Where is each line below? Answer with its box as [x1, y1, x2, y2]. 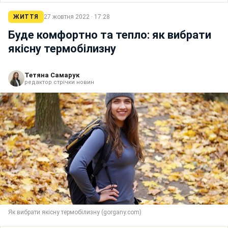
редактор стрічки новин [24, 78, 94, 85]
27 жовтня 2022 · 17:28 [43, 13, 110, 20]
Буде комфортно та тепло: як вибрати [8, 28, 211, 41]
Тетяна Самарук [24, 71, 79, 79]
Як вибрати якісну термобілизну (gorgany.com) [8, 208, 141, 216]
